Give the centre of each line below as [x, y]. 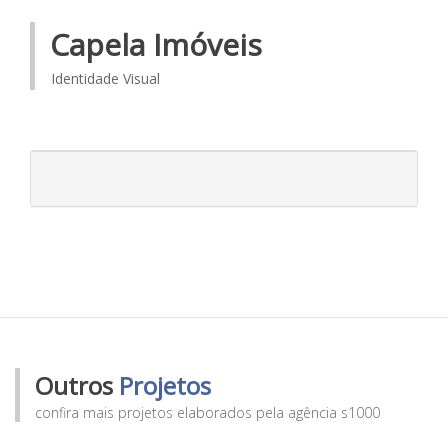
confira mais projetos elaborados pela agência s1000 [207, 413]
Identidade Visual [105, 79]
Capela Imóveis [156, 45]
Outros [77, 386]
